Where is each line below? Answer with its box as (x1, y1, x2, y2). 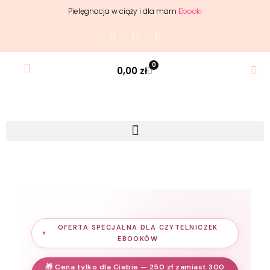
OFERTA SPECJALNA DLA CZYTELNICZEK (57, 222, 218, 231)
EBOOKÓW (118, 234, 159, 243)
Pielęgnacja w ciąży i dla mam (68, 6, 177, 17)
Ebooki (178, 6, 202, 17)
